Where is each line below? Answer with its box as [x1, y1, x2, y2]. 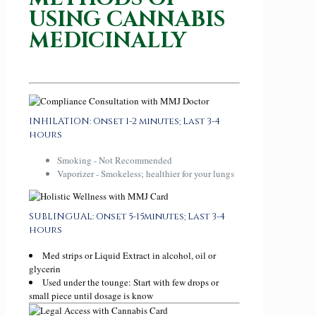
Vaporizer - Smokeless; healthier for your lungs [57, 166, 234, 180]
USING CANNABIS [29, 5, 225, 34]
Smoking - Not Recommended [57, 153, 172, 166]
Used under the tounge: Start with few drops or [42, 276, 219, 289]
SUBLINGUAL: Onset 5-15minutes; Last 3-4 [29, 209, 225, 223]
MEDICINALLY [29, 26, 186, 55]
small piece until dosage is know [29, 289, 153, 303]
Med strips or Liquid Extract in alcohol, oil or [42, 249, 216, 262]
